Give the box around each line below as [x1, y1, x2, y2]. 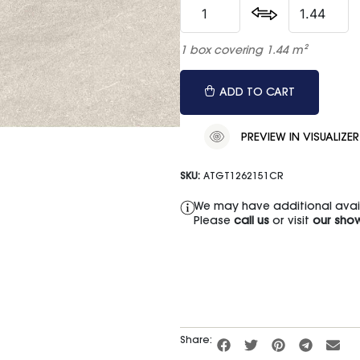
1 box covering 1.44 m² [180, 46, 307, 58]
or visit [268, 216, 313, 228]
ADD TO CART [219, 88, 295, 100]
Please [193, 216, 234, 228]
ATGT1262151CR [203, 172, 284, 182]
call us [233, 216, 269, 228]
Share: [180, 335, 212, 346]
